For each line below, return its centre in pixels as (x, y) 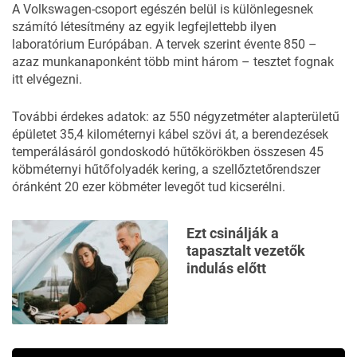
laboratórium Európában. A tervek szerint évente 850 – (165, 44)
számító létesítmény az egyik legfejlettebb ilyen (144, 26)
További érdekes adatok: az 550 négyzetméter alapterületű (176, 116)
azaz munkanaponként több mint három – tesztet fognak (173, 61)
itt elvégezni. (47, 79)
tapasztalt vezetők (246, 250)
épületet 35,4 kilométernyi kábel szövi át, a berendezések (170, 134)
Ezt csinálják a (233, 233)
